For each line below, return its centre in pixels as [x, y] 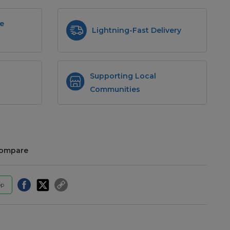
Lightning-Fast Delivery [137, 30]
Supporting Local [123, 76]
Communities [115, 89]
